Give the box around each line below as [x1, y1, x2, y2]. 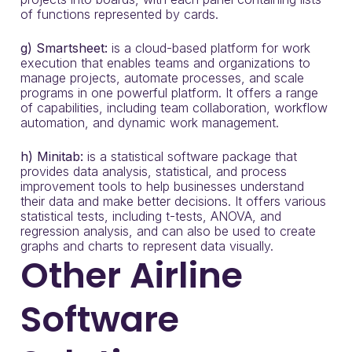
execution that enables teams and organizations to [20, 55, 310, 71]
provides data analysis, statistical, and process [20, 163, 287, 179]
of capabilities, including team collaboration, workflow [20, 100, 328, 115]
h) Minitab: [20, 148, 83, 164]
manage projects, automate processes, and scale [20, 70, 304, 86]
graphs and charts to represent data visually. [20, 238, 273, 254]
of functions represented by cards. [20, 6, 218, 22]
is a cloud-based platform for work [108, 40, 310, 56]
